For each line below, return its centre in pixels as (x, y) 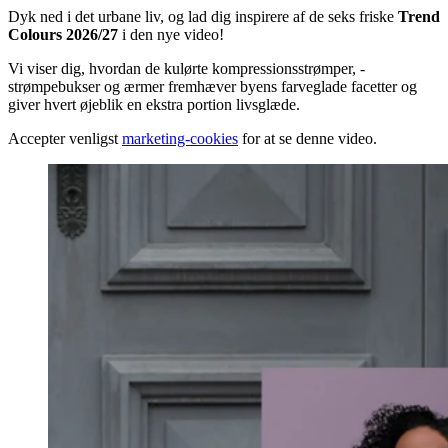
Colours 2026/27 (63, 34)
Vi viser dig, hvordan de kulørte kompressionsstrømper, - (186, 68)
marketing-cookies (180, 138)
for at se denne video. (307, 138)
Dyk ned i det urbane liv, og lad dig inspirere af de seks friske (203, 16)
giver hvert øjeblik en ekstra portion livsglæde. (154, 104)
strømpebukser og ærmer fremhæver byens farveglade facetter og (212, 86)
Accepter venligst (65, 138)
